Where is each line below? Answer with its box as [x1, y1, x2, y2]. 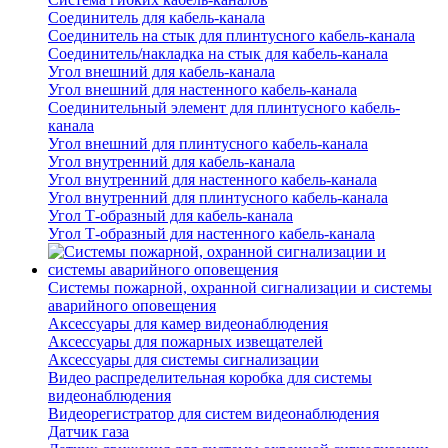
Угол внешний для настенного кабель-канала [48, 81, 357, 99]
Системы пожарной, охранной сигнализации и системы [48, 279, 432, 297]
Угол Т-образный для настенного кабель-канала [48, 225, 375, 243]
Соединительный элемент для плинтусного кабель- [48, 99, 400, 117]
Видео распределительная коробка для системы [48, 369, 372, 387]
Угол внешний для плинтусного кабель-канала [48, 135, 368, 153]
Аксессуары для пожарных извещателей [48, 333, 323, 351]
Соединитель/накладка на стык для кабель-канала [48, 45, 388, 63]
